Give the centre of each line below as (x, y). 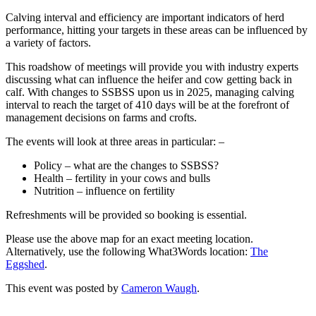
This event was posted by (63, 288)
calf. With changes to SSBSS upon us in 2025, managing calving (150, 92)
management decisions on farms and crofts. (101, 117)
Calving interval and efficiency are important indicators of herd (145, 17)
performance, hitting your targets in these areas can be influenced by (157, 30)
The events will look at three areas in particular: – (115, 141)
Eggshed (25, 264)
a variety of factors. (48, 42)
